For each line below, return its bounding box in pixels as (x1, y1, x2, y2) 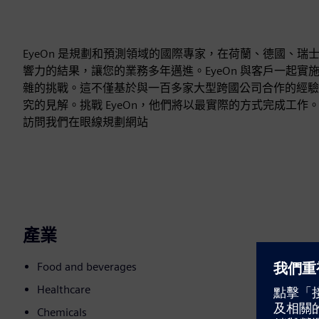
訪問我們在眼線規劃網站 (23, 115, 148, 130)
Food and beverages (37, 260, 137, 274)
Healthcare (37, 283, 90, 297)
